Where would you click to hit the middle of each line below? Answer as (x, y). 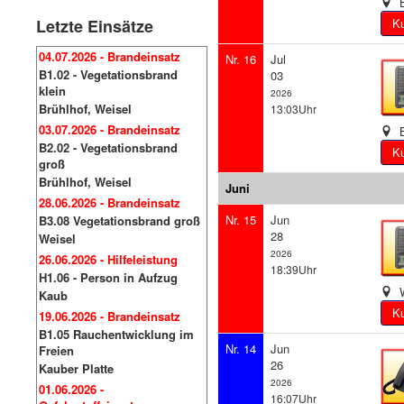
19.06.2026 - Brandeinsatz (110, 316)
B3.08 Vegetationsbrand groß (119, 220)
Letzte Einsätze (95, 26)
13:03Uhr (294, 109)
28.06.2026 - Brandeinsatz (110, 202)
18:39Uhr (294, 269)
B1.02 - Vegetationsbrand (108, 74)
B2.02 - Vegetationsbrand (108, 147)
